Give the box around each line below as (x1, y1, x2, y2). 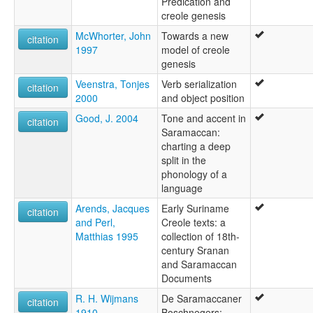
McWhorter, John (75, 28, 151, 43)
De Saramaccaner (161, 291, 242, 305)
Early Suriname (161, 201, 229, 215)
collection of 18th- (161, 228, 240, 243)
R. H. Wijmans (75, 291, 138, 305)
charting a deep (161, 138, 231, 153)
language (161, 180, 203, 195)
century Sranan (161, 242, 229, 257)
